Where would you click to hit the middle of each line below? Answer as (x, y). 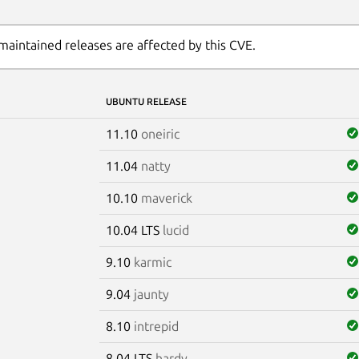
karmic (152, 262)
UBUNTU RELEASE (146, 101)
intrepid (156, 326)
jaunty (151, 294)
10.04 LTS (134, 230)
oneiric (160, 133)
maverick (166, 198)
